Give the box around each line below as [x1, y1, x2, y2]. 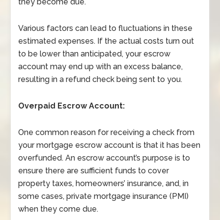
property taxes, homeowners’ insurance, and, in [18, 179, 189, 188]
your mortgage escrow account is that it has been [18, 140, 201, 150]
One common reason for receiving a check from [18, 128, 195, 137]
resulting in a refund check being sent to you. [18, 75, 183, 84]
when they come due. [18, 204, 99, 214]
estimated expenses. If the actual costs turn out [18, 36, 194, 46]
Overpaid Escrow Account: [18, 101, 125, 110]
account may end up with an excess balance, [18, 62, 183, 71]
